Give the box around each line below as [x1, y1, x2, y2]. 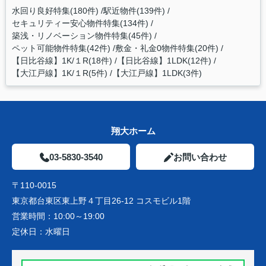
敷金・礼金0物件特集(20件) [115, 43, 218, 53]
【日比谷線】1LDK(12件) [116, 56, 211, 65]
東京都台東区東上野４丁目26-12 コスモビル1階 [12, 196, 191, 205]
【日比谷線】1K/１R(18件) [11, 56, 112, 65]
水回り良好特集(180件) [11, 6, 99, 15]
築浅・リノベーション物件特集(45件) [11, 31, 152, 40]
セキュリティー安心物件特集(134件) [11, 18, 148, 28]
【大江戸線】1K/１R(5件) [11, 68, 107, 78]
